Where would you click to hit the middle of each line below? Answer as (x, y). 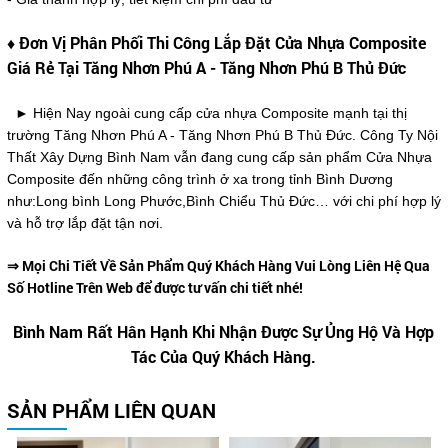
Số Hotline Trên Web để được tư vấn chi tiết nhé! (154, 288)
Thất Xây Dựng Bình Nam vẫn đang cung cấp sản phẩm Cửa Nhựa (219, 157)
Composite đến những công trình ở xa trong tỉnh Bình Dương (199, 179)
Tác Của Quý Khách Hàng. (224, 357)
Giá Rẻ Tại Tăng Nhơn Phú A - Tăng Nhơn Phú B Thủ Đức (206, 68)
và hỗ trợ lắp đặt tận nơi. (84, 223)
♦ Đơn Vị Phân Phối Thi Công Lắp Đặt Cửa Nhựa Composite (216, 43)
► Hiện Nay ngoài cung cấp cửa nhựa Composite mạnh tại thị (206, 113)
